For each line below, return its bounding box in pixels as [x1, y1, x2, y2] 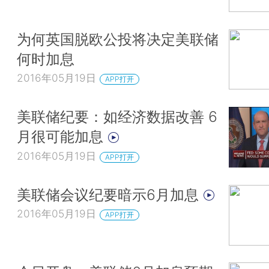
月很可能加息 [17, 127, 107, 146]
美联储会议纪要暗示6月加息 [17, 185, 203, 204]
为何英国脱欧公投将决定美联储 [17, 29, 219, 48]
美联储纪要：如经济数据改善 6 [17, 107, 217, 126]
